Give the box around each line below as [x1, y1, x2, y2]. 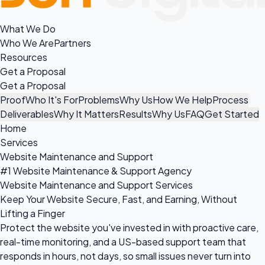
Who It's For [25, 93, 78, 106]
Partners [54, 36, 91, 49]
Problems [78, 93, 119, 106]
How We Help [153, 93, 212, 106]
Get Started [205, 107, 259, 120]
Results [119, 107, 152, 120]
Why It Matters [54, 107, 119, 120]
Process [212, 93, 248, 106]
